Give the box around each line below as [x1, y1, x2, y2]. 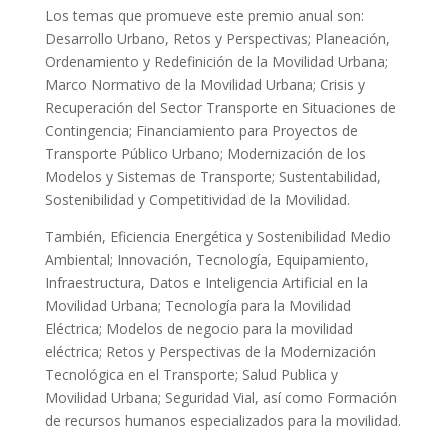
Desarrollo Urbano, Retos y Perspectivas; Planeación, [44, 28, 390, 48]
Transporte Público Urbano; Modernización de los [44, 143, 366, 163]
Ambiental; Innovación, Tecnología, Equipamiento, [44, 249, 369, 269]
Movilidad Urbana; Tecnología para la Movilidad [44, 295, 351, 315]
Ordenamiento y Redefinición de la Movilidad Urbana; [44, 51, 388, 71]
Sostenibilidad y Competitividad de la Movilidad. [44, 189, 350, 209]
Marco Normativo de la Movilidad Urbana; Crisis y [44, 74, 365, 94]
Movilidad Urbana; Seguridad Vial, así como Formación [44, 387, 397, 407]
